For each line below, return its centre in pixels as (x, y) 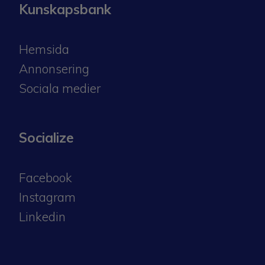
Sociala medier (60, 88)
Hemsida (44, 49)
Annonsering (54, 68)
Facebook (46, 177)
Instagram (47, 197)
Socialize (46, 137)
